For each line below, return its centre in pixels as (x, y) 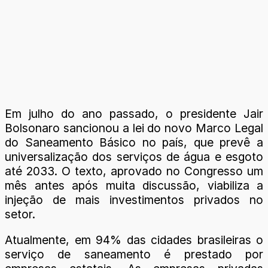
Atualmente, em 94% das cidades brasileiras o (134, 240)
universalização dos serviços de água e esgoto (134, 156)
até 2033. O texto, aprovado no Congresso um (134, 171)
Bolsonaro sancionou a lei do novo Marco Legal (134, 128)
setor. (20, 214)
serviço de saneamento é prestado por (134, 254)
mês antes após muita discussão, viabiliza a (134, 185)
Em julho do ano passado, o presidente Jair (134, 113)
